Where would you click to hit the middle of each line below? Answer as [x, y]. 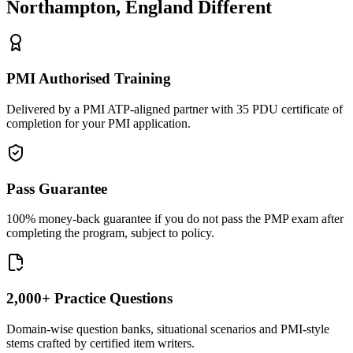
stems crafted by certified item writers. [100, 343]
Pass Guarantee [57, 188]
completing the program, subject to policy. [110, 233]
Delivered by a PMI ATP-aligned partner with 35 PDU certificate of [175, 109]
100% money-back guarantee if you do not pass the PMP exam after [175, 219]
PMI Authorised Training [89, 79]
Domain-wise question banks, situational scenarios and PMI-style [168, 329]
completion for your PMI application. [98, 123]
